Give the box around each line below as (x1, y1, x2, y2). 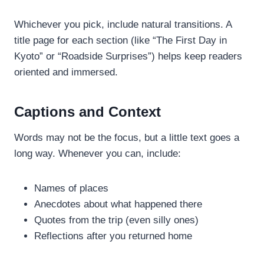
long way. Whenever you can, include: (14, 147, 181, 159)
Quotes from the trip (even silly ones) (34, 214, 199, 226)
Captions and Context (14, 103, 161, 120)
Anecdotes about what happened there (34, 198, 202, 210)
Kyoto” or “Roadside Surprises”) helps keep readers (14, 50, 242, 62)
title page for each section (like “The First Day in (14, 34, 227, 46)
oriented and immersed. (14, 66, 118, 78)
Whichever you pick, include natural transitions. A (14, 18, 232, 30)
